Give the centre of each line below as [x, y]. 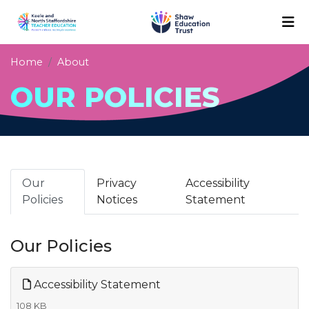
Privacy [117, 183]
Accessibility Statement [96, 284]
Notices [117, 199]
